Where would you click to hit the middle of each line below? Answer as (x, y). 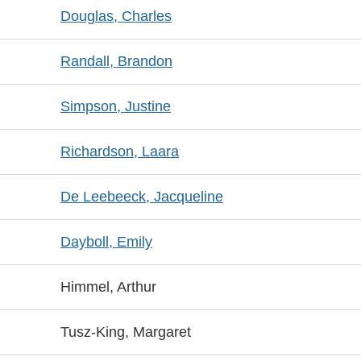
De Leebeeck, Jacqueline (142, 197)
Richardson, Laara (120, 151)
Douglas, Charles (116, 16)
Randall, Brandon (116, 61)
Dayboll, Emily (106, 242)
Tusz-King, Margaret (126, 332)
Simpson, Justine (116, 106)
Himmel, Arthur (108, 287)
